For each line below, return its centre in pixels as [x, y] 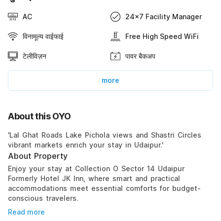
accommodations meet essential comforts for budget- [104, 188]
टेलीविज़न [35, 56]
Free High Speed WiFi [162, 36]
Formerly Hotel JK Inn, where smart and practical [94, 178]
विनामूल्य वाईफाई [43, 36]
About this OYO [40, 116]
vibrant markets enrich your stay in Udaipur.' [86, 145]
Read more [26, 212]
